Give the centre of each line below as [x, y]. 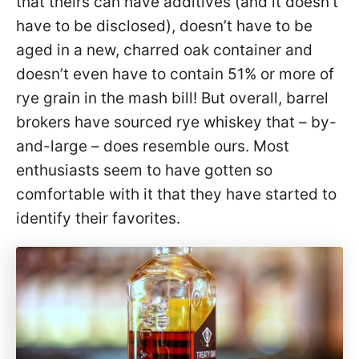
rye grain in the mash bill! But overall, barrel [172, 98]
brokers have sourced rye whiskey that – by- [176, 122]
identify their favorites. [98, 218]
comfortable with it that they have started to [176, 194]
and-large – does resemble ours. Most [153, 146]
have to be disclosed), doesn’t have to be [164, 26]
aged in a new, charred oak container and [164, 50]
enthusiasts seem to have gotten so [144, 170]
